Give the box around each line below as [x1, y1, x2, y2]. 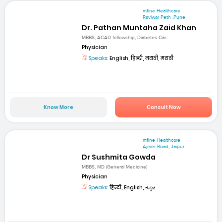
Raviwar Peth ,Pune [143, 14, 186, 20]
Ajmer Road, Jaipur [143, 143, 185, 150]
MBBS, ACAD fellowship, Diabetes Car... [82, 35, 169, 41]
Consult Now [146, 103, 181, 111]
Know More [43, 103, 73, 111]
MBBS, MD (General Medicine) [82, 164, 148, 170]
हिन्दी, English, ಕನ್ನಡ [109, 184, 156, 191]
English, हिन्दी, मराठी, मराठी [109, 55, 174, 62]
